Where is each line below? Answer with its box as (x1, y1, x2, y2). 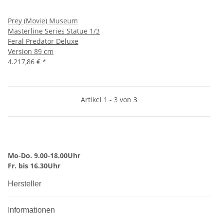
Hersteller (8, 179, 43, 188)
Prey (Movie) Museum (8, 16, 78, 25)
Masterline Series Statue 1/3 (8, 26, 100, 36)
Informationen (8, 205, 57, 214)
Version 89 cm (8, 46, 54, 56)
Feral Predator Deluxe (8, 36, 78, 46)
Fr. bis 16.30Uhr (8, 161, 60, 170)
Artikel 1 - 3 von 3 (81, 94, 137, 104)
